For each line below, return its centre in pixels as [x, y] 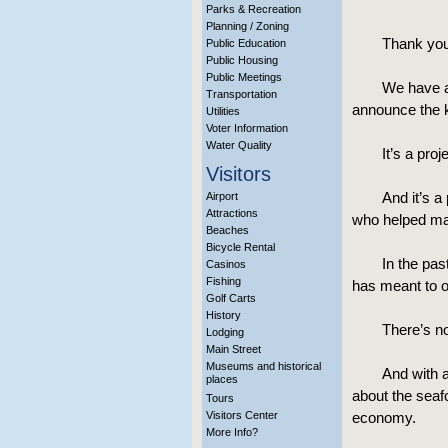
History [223, 315]
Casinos [226, 264]
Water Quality [239, 145]
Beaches [227, 230]
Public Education [246, 43]
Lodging [225, 332]
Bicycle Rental [240, 247]
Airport [222, 196]
